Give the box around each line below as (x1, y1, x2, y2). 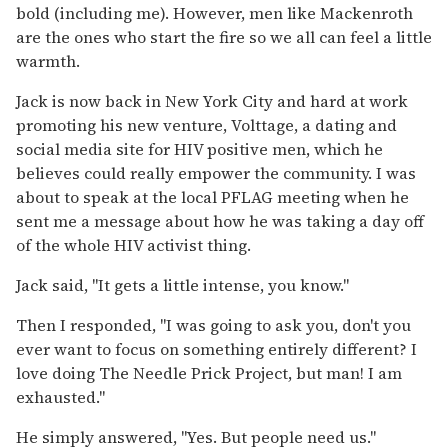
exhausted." (16, 385, 105, 408)
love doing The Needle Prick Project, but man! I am (16, 361, 402, 384)
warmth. (16, 49, 80, 72)
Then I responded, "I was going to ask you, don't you (16, 313, 411, 336)
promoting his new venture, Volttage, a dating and (16, 113, 397, 136)
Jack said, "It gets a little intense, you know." (16, 273, 349, 296)
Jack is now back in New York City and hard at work (16, 89, 408, 112)
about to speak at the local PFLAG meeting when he (16, 185, 409, 208)
